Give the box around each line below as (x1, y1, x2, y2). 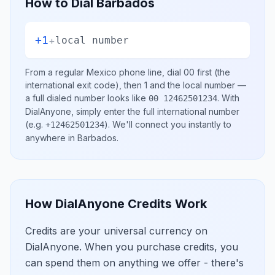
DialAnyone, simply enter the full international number (25, 106, 239, 117)
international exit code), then (25, 80, 144, 90)
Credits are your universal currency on (25, 225, 207, 237)
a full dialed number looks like (25, 93, 149, 103)
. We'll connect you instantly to (108, 119, 231, 130)
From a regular (25, 67, 87, 77)
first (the (195, 67, 230, 77)
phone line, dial (117, 67, 184, 77)
